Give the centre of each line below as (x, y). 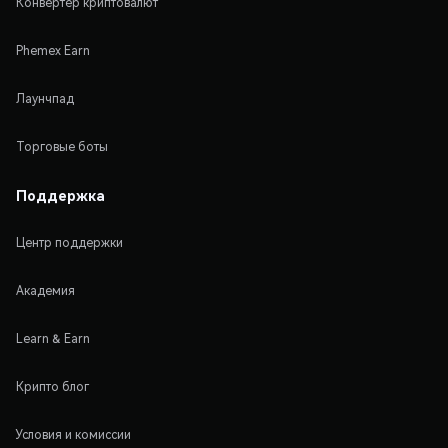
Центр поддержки (69, 242)
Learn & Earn (53, 338)
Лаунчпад (45, 98)
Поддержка (60, 194)
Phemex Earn (53, 50)
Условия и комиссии (73, 434)
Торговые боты (62, 146)
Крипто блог (52, 386)
